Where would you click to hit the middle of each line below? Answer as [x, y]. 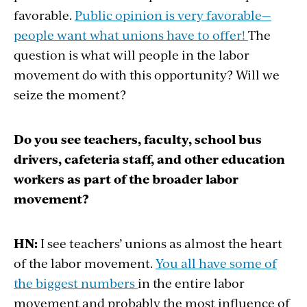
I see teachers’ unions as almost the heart [160, 243]
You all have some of [216, 262]
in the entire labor [191, 282]
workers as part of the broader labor [126, 178]
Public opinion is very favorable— [173, 14]
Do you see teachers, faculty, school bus [138, 138]
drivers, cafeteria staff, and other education [149, 158]
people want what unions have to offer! [131, 34]
